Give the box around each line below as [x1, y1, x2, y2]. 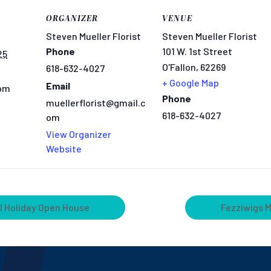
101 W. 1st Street [162, 45, 232, 57]
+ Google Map [162, 77, 219, 88]
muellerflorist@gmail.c [46, 97, 146, 108]
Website [46, 143, 82, 154]
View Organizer [46, 128, 111, 140]
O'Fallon [162, 61, 196, 73]
